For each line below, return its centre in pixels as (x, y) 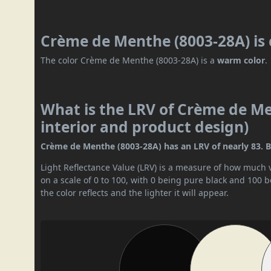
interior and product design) (145, 127)
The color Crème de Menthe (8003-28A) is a (129, 60)
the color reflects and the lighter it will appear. (135, 193)
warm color (241, 60)
